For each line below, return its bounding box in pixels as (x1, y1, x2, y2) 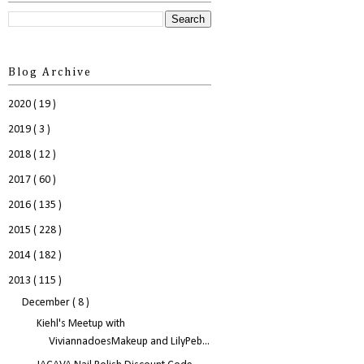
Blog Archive (8, 67, 92, 79)
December (21, 297, 72, 310)
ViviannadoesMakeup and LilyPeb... (48, 335, 210, 348)
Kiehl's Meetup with (36, 317, 125, 330)
